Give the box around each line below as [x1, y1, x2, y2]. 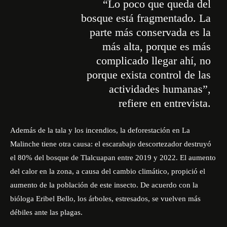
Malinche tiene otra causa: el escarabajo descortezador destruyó [10, 140, 211, 148]
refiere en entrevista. [118, 97, 211, 109]
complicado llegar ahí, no [96, 54, 211, 67]
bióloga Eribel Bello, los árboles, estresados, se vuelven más [10, 195, 201, 203]
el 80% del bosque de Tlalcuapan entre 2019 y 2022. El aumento [10, 154, 216, 162]
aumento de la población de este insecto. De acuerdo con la [10, 181, 198, 189]
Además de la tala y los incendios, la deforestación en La [10, 126, 190, 134]
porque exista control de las [86, 68, 211, 81]
